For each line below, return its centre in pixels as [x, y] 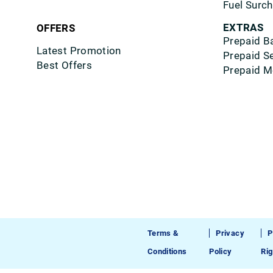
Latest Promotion [79, 51]
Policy [221, 251]
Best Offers [64, 65]
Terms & [163, 233]
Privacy [230, 233]
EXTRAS [243, 27]
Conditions [167, 251]
